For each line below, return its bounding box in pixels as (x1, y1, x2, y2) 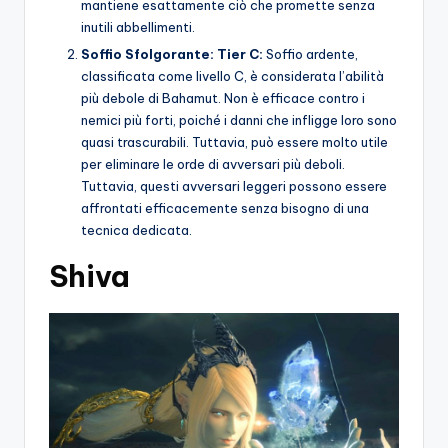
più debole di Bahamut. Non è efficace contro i (81, 90, 365, 107)
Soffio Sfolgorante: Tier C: (81, 46, 263, 63)
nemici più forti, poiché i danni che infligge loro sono (81, 112, 397, 129)
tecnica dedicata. (81, 222, 192, 239)
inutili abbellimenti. (81, 18, 195, 35)
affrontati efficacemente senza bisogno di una (81, 200, 369, 217)
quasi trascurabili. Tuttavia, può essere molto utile (81, 134, 388, 151)
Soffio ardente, (263, 46, 358, 63)
